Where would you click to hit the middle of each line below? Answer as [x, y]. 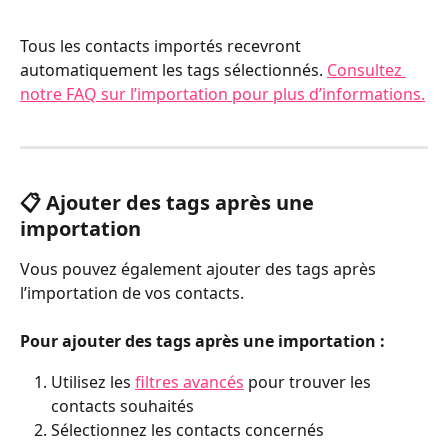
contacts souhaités [122, 405]
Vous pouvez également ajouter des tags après [200, 268]
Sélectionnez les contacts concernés [187, 429]
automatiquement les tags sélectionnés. [173, 69]
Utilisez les [93, 381]
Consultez [366, 69]
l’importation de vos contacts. [132, 292]
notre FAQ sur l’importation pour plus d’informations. [222, 93]
